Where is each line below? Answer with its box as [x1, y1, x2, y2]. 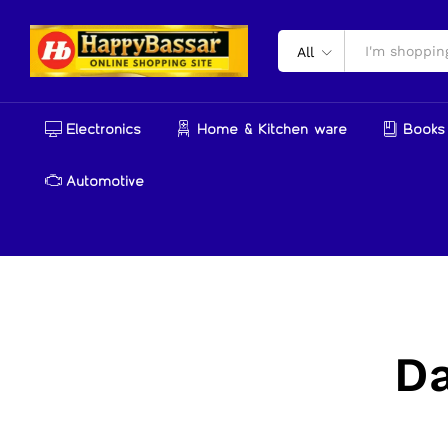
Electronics [66, 122, 141, 138]
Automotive [66, 174, 144, 190]
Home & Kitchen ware [197, 122, 347, 138]
